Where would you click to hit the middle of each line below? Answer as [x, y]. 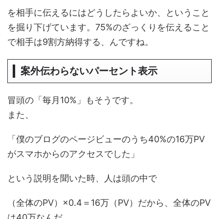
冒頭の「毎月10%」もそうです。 [73, 100]
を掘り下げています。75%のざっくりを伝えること [109, 27]
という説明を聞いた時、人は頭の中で [82, 178]
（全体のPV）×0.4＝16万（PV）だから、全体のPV [109, 203]
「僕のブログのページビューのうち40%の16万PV [106, 139]
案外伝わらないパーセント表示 [89, 71]
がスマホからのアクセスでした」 [73, 154]
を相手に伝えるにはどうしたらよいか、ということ [109, 12]
